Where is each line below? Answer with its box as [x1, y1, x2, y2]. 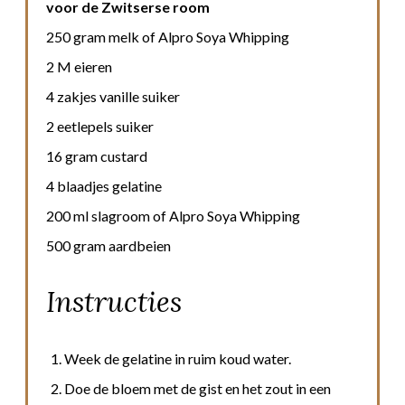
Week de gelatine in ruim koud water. [64, 349, 291, 367]
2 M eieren [46, 58, 112, 76]
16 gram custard [46, 147, 147, 165]
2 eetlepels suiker [46, 118, 154, 136]
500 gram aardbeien [46, 237, 171, 255]
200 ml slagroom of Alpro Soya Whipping [46, 207, 300, 225]
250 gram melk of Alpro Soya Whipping [46, 28, 289, 46]
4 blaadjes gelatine [46, 177, 162, 195]
